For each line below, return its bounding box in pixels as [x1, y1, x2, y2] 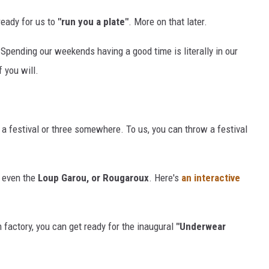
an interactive [179, 172, 240, 184]
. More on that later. [128, 16, 207, 28]
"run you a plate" [58, 16, 128, 28]
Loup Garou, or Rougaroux [38, 172, 149, 184]
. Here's [149, 172, 179, 184]
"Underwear [176, 220, 226, 233]
